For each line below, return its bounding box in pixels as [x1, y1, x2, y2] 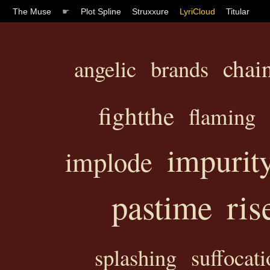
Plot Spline [81, 6, 121, 16]
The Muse [13, 6, 51, 16]
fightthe [98, 99, 174, 132]
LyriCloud [180, 6, 215, 16]
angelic [74, 54, 136, 83]
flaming [188, 101, 256, 131]
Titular [226, 6, 250, 16]
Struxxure [132, 6, 169, 16]
